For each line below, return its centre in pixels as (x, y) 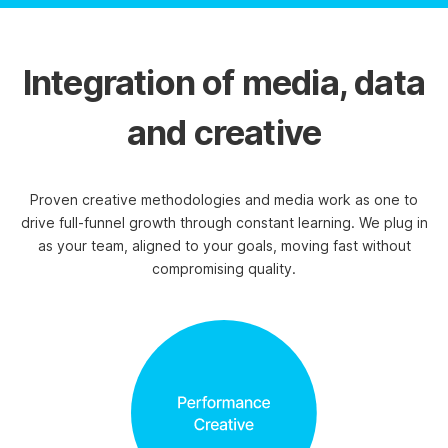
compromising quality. (224, 268)
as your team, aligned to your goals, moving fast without (224, 245)
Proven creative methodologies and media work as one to (224, 199)
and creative (224, 132)
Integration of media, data (224, 82)
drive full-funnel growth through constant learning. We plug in (224, 222)
